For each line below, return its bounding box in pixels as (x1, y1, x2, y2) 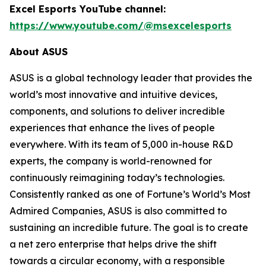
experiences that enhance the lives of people (9, 122, 215, 134)
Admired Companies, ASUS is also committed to (9, 205, 227, 217)
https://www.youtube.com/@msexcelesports (9, 20, 232, 31)
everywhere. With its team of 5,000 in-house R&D (9, 138, 233, 150)
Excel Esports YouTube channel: (9, 3, 166, 15)
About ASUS (9, 46, 68, 58)
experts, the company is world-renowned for (9, 155, 212, 167)
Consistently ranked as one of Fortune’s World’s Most (9, 188, 251, 200)
